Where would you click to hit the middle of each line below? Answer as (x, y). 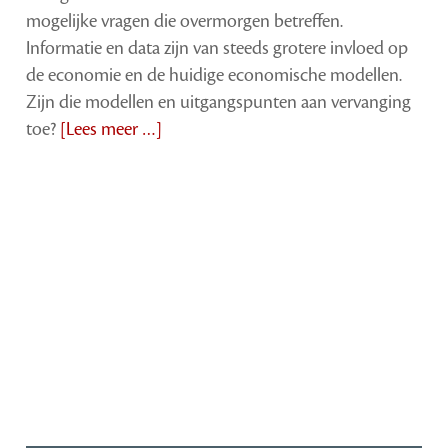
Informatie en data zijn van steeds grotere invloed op (217, 47)
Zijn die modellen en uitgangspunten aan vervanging (219, 101)
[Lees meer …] (111, 128)
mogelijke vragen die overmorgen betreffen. (185, 20)
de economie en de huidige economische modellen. (214, 74)
